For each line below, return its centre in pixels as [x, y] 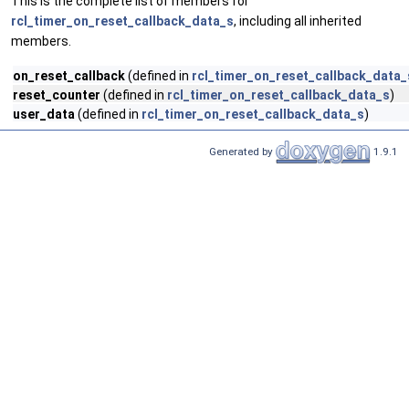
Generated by [242, 151]
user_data [44, 114]
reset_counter [57, 95]
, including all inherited [298, 21]
